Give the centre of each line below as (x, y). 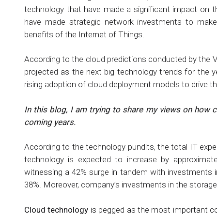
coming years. (50, 122)
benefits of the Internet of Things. (84, 34)
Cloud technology (56, 209)
